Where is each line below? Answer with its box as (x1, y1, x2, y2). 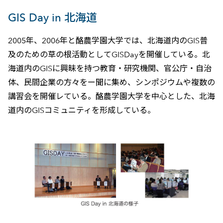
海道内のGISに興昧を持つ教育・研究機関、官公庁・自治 (7, 64, 212, 74)
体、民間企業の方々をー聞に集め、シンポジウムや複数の (7, 78, 215, 88)
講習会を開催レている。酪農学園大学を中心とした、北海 (7, 92, 215, 102)
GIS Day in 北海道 (7, 11, 97, 25)
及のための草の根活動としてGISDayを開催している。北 (7, 50, 210, 60)
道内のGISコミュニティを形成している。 (7, 106, 155, 115)
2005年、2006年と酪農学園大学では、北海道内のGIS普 (7, 36, 208, 46)
